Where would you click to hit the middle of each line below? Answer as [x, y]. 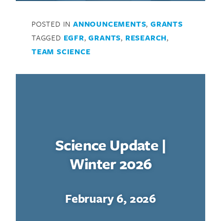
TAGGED [48, 38]
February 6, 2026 [110, 198]
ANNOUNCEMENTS [110, 24]
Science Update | [110, 145]
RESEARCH [146, 38]
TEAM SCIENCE [61, 52]
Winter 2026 [110, 164]
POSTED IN [52, 24]
